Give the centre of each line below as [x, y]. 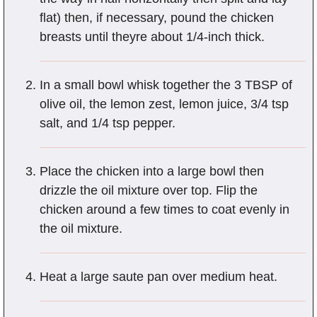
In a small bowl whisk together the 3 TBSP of [166, 85]
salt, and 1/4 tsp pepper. [108, 123]
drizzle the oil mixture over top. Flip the [149, 191]
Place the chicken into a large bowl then [152, 172]
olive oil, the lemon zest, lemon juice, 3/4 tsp [164, 104]
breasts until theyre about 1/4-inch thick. [152, 37]
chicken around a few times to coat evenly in [165, 210]
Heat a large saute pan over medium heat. [158, 277]
